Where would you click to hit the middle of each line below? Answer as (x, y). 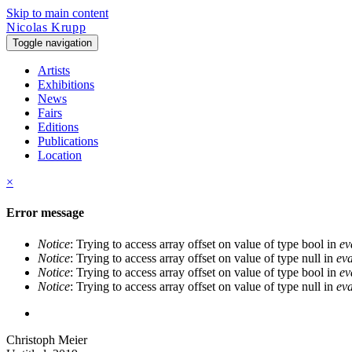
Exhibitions (66, 84)
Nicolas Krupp (46, 27)
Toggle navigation (52, 43)
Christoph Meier (47, 339)
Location (60, 155)
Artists (54, 70)
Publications (68, 141)
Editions (58, 127)
